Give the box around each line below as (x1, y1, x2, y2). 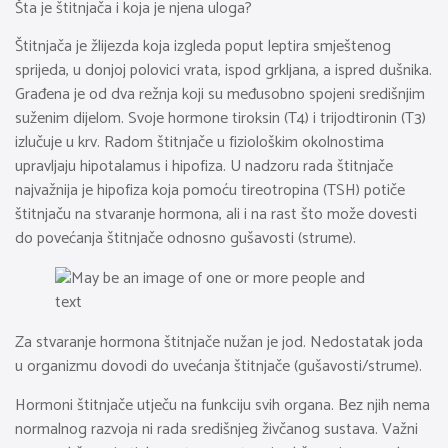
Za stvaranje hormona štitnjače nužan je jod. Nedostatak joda (15, 329, 423, 357)
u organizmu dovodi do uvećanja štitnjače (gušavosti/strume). (15, 353, 422, 381)
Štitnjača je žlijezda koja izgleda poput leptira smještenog (15, 33, 391, 61)
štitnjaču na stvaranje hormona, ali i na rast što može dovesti (15, 201, 417, 229)
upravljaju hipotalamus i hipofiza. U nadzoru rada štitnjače (15, 153, 393, 181)
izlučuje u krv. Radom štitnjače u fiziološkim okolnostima (15, 129, 384, 157)
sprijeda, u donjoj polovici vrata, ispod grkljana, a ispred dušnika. (15, 57, 432, 85)
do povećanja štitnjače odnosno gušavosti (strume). (15, 225, 356, 253)
